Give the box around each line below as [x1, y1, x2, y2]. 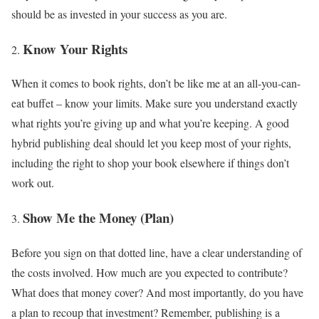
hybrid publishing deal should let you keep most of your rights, [11, 135, 291, 151]
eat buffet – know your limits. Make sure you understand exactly [11, 95, 298, 111]
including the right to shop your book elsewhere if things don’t [11, 155, 289, 171]
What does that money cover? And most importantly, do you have [11, 284, 303, 300]
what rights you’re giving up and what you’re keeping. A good [11, 115, 289, 131]
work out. [11, 175, 54, 191]
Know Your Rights [23, 38, 127, 58]
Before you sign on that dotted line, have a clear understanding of [11, 244, 302, 260]
